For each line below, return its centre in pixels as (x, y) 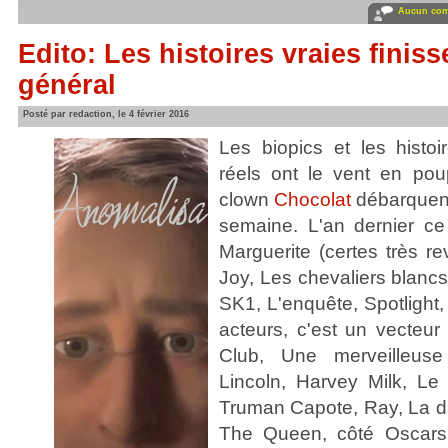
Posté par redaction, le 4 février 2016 (106, 114)
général (67, 85)
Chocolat (313, 199)
